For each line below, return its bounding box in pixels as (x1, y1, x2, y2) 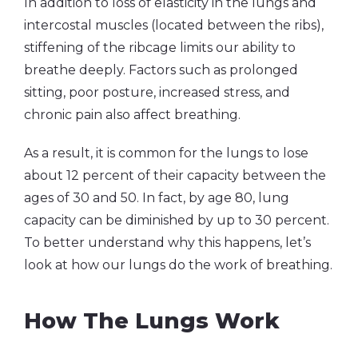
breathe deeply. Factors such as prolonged (24, 62, 298, 78)
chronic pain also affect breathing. (24, 106, 244, 122)
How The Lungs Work (24, 307, 280, 334)
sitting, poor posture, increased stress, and (24, 84, 290, 100)
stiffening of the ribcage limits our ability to (24, 39, 296, 55)
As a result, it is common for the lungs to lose (24, 145, 308, 161)
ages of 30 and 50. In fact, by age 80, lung (24, 189, 289, 205)
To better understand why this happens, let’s (24, 234, 311, 250)
